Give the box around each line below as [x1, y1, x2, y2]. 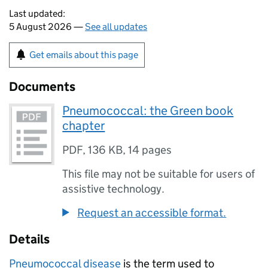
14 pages [128, 143, 172, 157]
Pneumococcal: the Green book [62, 103, 234, 118]
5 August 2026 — [9, 21, 85, 32]
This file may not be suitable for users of [62, 167, 255, 181]
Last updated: [9, 8, 65, 19]
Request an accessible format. [77, 206, 227, 220]
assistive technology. [62, 182, 165, 196]
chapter [62, 118, 105, 133]
